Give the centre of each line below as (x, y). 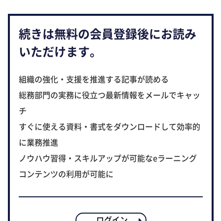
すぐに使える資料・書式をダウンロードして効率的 (110, 127)
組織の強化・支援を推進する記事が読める (94, 79)
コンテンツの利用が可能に (66, 174)
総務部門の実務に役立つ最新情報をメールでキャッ (110, 95)
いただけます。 (60, 51)
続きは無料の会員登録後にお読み (108, 33)
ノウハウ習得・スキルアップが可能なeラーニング (108, 158)
